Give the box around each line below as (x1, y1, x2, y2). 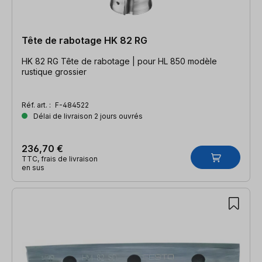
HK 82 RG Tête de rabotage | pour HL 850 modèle (22, 56, 217, 66)
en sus (22, 163, 44, 172)
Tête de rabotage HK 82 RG (22, 34, 147, 46)
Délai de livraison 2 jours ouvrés (32, 111, 143, 120)
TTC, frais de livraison (22, 154, 98, 163)
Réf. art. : (22, 100, 53, 109)
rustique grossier (22, 66, 87, 77)
